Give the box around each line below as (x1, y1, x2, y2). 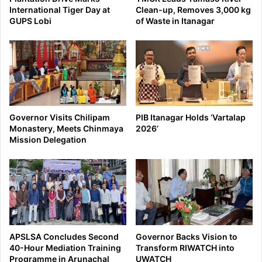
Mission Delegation (9, 135, 87, 145)
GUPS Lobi (9, 15, 51, 26)
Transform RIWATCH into (136, 243, 235, 253)
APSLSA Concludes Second (9, 232, 119, 242)
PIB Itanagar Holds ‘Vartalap (136, 112, 246, 123)
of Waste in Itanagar (136, 15, 215, 26)
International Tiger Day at (9, 4, 110, 15)
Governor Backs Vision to (136, 232, 237, 242)
